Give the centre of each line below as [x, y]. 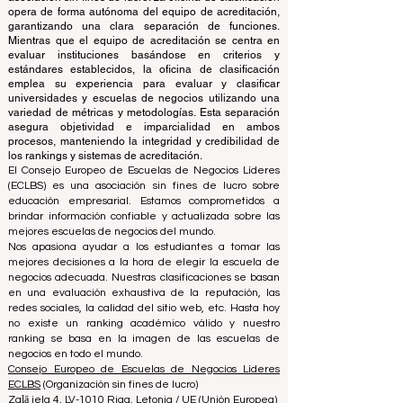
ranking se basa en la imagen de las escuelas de [144, 378]
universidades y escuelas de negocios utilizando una [144, 138]
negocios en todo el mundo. [76, 394]
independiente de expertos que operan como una [144, 22]
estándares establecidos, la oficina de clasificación [144, 109]
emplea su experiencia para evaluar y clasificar [144, 123]
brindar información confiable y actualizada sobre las [144, 256]
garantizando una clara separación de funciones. [144, 66]
